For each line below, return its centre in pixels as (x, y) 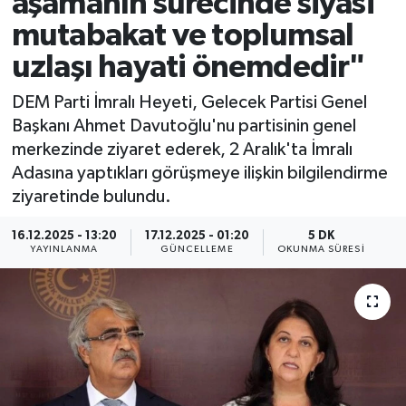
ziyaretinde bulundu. (91, 197)
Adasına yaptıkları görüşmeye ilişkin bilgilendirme (199, 174)
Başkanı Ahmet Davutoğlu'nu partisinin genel (184, 126)
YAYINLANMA (64, 250)
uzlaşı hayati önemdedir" (188, 67)
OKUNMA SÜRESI (321, 250)
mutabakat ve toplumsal (183, 35)
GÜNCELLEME (197, 250)
